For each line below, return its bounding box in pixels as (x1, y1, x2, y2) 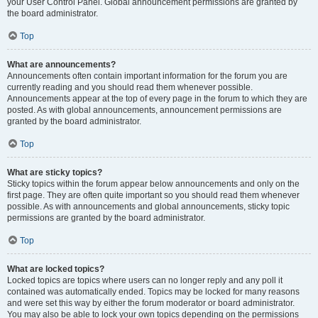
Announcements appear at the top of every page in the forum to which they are (7, 94, 307, 104)
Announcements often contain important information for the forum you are (7, 71, 287, 81)
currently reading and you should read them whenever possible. (7, 82, 253, 92)
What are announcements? (7, 60, 116, 70)
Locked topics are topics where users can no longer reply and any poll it (7, 275, 283, 285)
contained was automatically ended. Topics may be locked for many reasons (7, 287, 300, 297)
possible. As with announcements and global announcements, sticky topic (7, 202, 290, 212)
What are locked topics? (7, 264, 104, 274)
